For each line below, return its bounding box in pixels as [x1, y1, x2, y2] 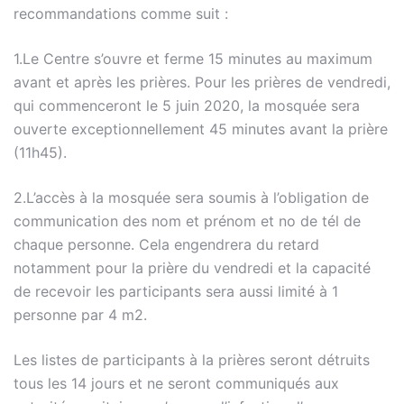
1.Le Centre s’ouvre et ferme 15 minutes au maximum [14, 50, 372, 68]
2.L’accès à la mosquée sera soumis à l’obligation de [14, 188, 369, 207]
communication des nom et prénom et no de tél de [14, 212, 361, 230]
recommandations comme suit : [14, 5, 228, 23]
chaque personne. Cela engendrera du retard [14, 235, 319, 253]
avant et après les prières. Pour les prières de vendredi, [14, 73, 390, 91]
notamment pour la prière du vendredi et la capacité [14, 259, 371, 277]
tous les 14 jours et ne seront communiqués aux [14, 374, 339, 392]
